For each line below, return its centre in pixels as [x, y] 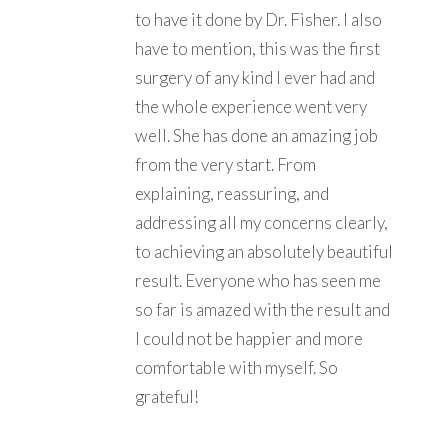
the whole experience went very [251, 106]
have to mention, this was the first [257, 48]
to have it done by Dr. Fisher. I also [258, 19]
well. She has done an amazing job [256, 135]
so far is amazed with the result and [262, 309]
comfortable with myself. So [236, 367]
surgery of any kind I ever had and [255, 77]
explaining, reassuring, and [232, 193]
